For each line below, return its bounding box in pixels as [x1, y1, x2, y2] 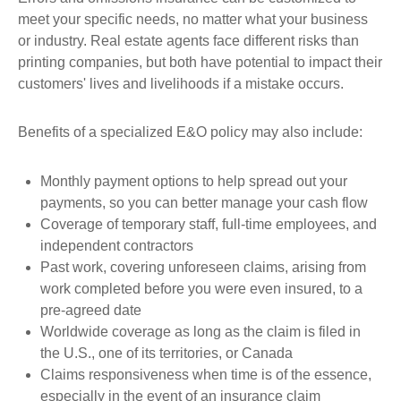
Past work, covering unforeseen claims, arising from [40, 260, 366, 275]
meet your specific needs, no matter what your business [18, 12, 368, 27]
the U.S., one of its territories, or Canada [40, 346, 293, 361]
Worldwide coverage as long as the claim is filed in [40, 324, 361, 339]
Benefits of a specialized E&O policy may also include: [18, 124, 363, 140]
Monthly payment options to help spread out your [40, 174, 347, 189]
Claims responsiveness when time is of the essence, [40, 367, 371, 382]
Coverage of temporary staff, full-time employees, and [40, 217, 377, 232]
